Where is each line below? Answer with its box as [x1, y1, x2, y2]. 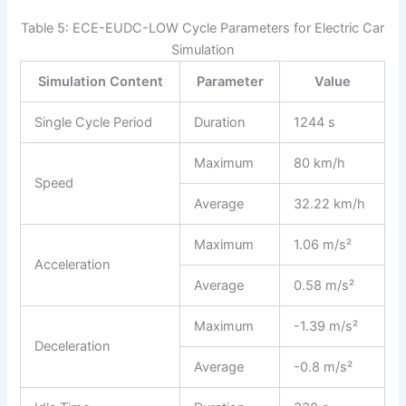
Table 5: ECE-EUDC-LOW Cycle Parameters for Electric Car [21, 20, 385, 37]
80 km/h [294, 155, 346, 172]
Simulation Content [37, 73, 163, 91]
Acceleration [34, 256, 111, 274]
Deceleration [34, 338, 111, 355]
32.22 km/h [294, 196, 366, 213]
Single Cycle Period [34, 114, 153, 131]
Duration [194, 114, 246, 131]
